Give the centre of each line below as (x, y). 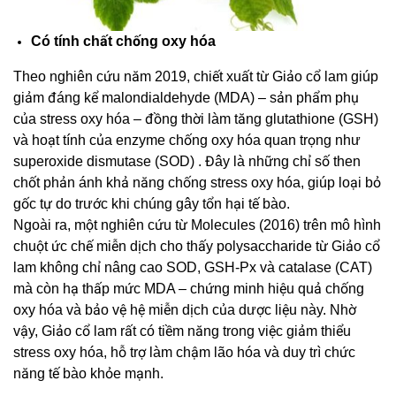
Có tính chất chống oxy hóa (123, 42)
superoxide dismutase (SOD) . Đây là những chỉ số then (187, 162)
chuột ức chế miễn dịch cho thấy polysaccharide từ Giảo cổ (197, 247)
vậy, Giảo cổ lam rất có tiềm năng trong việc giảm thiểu (182, 331)
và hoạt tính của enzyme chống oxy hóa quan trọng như (187, 141)
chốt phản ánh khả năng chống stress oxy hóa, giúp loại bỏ (197, 183)
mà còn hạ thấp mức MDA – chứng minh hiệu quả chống (189, 289)
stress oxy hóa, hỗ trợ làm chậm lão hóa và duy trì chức (184, 353)
